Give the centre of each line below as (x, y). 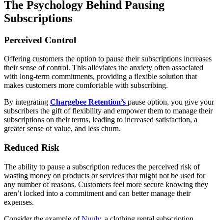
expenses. (19, 202)
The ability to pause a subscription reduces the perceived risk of (102, 166)
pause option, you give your (171, 102)
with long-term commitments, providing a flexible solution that (100, 77)
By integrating (27, 102)
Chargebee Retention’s (88, 102)
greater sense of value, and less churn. (62, 129)
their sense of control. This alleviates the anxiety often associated (104, 68)
